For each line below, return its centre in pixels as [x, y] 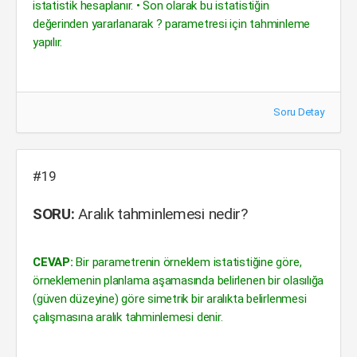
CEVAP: [53, 262]
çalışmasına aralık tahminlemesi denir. [128, 317]
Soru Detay [299, 112]
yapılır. [48, 42]
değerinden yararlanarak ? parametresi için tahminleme [172, 24]
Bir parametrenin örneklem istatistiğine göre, [187, 262]
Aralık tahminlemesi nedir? [161, 214]
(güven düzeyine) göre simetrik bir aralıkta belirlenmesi [170, 299]
